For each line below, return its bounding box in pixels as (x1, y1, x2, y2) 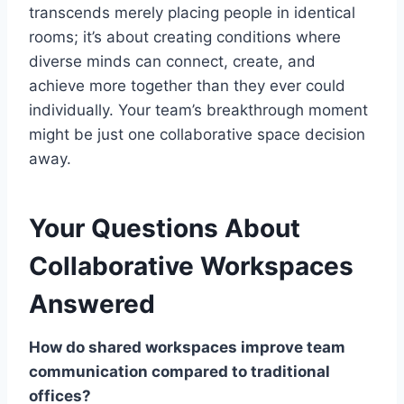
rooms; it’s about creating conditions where (29, 28, 341, 47)
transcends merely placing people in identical (29, 4, 355, 23)
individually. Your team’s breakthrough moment (29, 101, 368, 120)
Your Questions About (29, 213, 300, 244)
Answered (29, 289, 155, 320)
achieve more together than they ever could (29, 77, 345, 96)
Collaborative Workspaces (29, 251, 353, 282)
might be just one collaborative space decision (29, 125, 365, 144)
